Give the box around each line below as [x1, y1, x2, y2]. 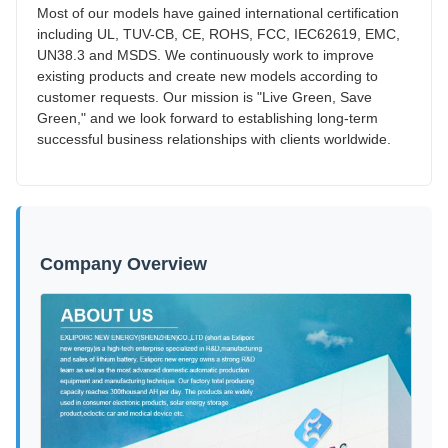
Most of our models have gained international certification [37, 4, 399, 21]
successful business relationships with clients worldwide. [37, 130, 391, 147]
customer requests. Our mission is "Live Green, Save [37, 88, 372, 105]
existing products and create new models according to [37, 67, 378, 84]
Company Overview [40, 253, 207, 274]
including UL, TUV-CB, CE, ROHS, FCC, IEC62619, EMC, [37, 25, 400, 42]
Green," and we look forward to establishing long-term [37, 109, 378, 126]
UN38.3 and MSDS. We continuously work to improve [37, 46, 374, 63]
